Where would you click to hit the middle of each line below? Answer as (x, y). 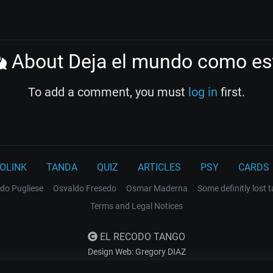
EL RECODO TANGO (141, 237)
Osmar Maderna (157, 189)
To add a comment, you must (108, 92)
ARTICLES (159, 168)
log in (203, 92)
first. (231, 92)
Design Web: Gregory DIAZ (136, 252)
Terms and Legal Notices (136, 206)
